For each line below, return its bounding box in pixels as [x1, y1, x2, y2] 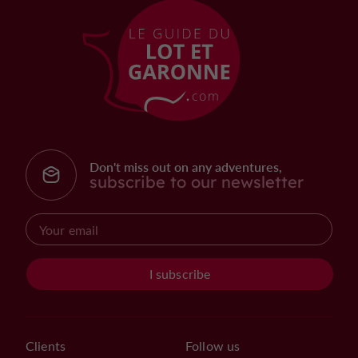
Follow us [185, 337, 241, 354]
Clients [26, 337, 66, 354]
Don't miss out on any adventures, [89, 157, 282, 175]
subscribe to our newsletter [89, 171, 304, 192]
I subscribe [149, 265, 211, 282]
